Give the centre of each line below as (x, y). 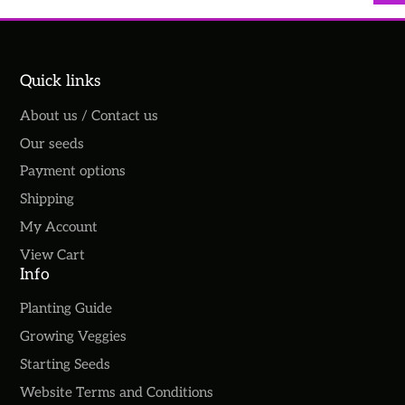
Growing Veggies (74, 337)
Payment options (73, 172)
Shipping (47, 200)
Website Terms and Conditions (117, 392)
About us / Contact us (89, 116)
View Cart (53, 255)
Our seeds (52, 144)
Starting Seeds (66, 364)
